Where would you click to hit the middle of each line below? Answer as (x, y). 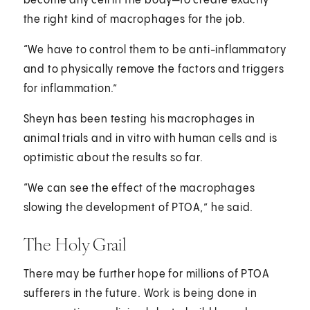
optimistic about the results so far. (113, 158)
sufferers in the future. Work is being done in (140, 294)
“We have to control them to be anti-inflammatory (155, 51)
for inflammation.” (71, 89)
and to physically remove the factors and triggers (154, 70)
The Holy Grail (74, 245)
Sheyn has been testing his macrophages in (139, 120)
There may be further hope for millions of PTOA (146, 275)
